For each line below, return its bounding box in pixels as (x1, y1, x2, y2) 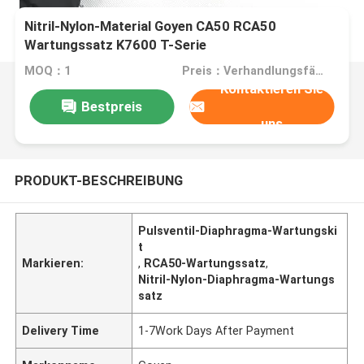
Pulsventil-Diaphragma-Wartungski (138, 223, 338, 237)
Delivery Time (22, 323, 100, 337)
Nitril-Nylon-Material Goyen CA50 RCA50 (24, 18, 277, 35)
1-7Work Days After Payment (138, 323, 295, 337)
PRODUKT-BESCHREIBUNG (14, 171, 183, 188)
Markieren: (22, 256, 84, 270)
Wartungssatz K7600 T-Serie (24, 37, 207, 54)
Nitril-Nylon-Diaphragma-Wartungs (138, 272, 336, 286)
